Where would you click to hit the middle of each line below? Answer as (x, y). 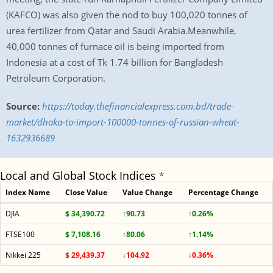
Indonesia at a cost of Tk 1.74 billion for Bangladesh (115, 62)
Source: (23, 106)
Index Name (28, 192)
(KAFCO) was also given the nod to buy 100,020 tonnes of (127, 15)
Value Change (147, 192)
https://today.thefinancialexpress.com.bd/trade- (138, 106)
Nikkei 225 (23, 255)
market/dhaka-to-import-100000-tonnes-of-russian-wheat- (123, 122)
